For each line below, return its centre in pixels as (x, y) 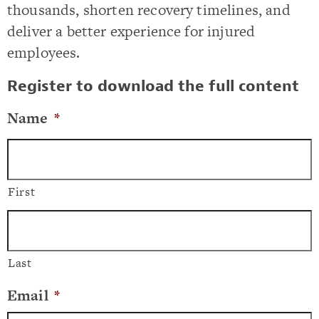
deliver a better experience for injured (131, 31)
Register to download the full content (153, 87)
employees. (44, 52)
